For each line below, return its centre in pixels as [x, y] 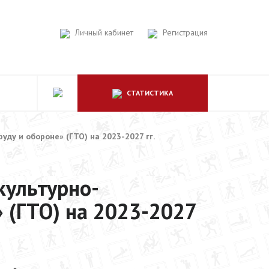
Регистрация [184, 32]
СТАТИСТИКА [149, 93]
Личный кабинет [103, 32]
